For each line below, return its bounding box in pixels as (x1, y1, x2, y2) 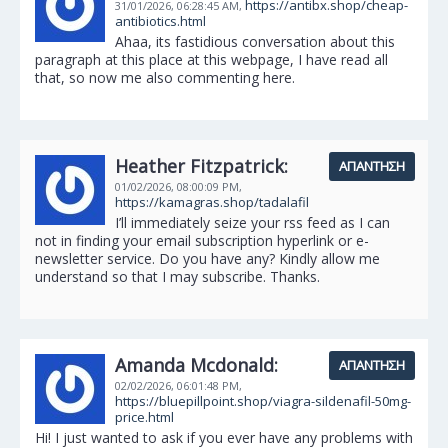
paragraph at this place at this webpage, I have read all (35, 50, 388, 69)
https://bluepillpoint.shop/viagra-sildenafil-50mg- (115, 392, 411, 410)
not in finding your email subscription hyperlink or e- (35, 231, 369, 250)
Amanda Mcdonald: (115, 353, 278, 377)
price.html (115, 408, 174, 426)
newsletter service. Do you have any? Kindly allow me (35, 249, 380, 268)
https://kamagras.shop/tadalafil (115, 193, 309, 211)
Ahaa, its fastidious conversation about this (115, 32, 395, 51)
